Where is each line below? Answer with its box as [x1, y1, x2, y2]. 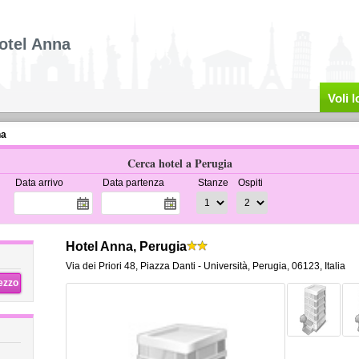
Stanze [197, 177, 228, 188]
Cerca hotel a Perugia [127, 155, 232, 171]
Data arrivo [14, 177, 63, 188]
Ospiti [237, 177, 263, 188]
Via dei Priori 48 [65, 260, 135, 272]
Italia [324, 260, 345, 272]
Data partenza [102, 177, 164, 188]
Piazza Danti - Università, [139, 260, 250, 272]
